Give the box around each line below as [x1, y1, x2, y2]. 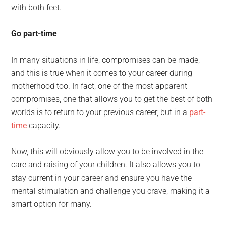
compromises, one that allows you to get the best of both [11, 94, 213, 104]
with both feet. [11, 3, 62, 12]
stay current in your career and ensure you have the [11, 173, 192, 183]
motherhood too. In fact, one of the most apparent [11, 81, 188, 91]
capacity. [27, 121, 61, 130]
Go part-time [11, 29, 58, 38]
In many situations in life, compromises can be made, [11, 55, 200, 65]
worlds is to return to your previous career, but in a [11, 107, 190, 117]
